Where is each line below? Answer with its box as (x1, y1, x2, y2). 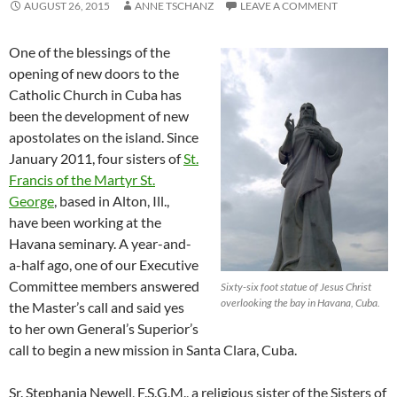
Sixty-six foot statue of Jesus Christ (221, 280, 371, 293)
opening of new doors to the (9, 65, 179, 82)
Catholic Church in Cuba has (9, 86, 182, 103)
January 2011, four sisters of (9, 150, 183, 167)
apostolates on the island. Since (9, 128, 198, 145)
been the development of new (9, 107, 189, 124)
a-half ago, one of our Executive (9, 256, 198, 273)
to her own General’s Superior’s (9, 320, 198, 337)
